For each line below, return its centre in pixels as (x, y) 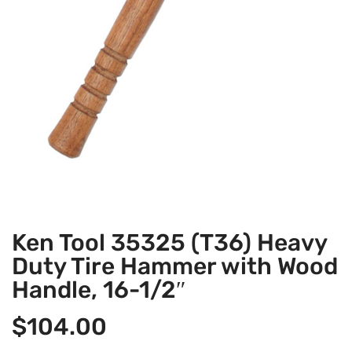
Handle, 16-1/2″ (99, 290)
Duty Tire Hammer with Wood (175, 267)
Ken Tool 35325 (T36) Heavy (169, 243)
